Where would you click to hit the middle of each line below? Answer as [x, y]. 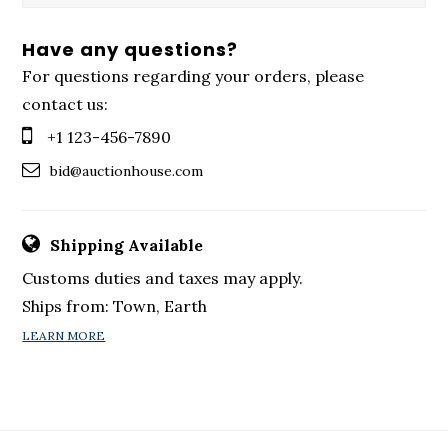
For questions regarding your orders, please [193, 76]
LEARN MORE [64, 336]
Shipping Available [127, 245]
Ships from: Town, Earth [115, 306]
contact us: [65, 104]
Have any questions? [130, 50]
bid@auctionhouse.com [127, 171]
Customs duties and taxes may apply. [163, 278]
